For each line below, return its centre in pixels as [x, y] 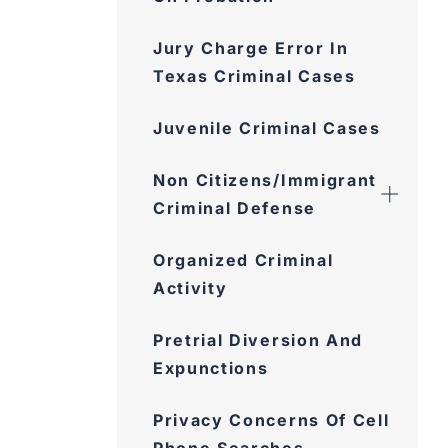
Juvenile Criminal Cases [267, 128]
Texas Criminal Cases [254, 76]
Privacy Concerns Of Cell [271, 420]
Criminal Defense [234, 208]
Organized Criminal [243, 260]
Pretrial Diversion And [258, 340]
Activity [190, 288]
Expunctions [211, 368]
